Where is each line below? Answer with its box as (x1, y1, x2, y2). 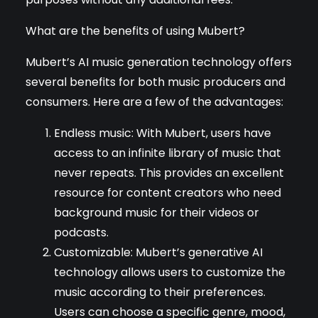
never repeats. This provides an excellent (54, 164, 284, 181)
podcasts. (54, 224, 109, 241)
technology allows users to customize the (54, 263, 285, 280)
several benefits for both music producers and (26, 73, 285, 90)
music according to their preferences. (54, 283, 265, 300)
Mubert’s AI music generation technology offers (26, 53, 292, 70)
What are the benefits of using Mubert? (26, 22, 245, 39)
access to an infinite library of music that (54, 144, 281, 161)
